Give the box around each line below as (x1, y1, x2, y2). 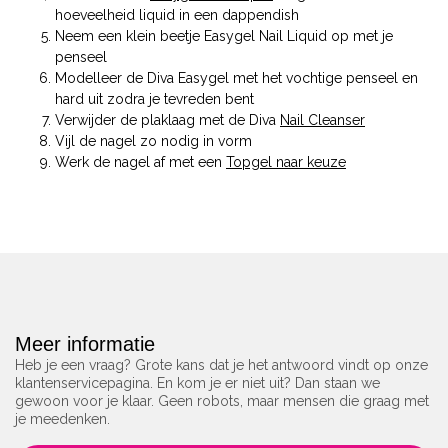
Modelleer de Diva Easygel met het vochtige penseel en (55, 70, 418, 87)
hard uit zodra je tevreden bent (55, 91, 254, 108)
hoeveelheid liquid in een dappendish (55, 7, 299, 24)
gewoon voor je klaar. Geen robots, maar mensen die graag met (15, 393, 429, 410)
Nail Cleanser (280, 112, 365, 129)
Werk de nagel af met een (55, 154, 226, 171)
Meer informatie (15, 333, 155, 356)
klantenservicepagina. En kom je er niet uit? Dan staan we (15, 375, 380, 392)
